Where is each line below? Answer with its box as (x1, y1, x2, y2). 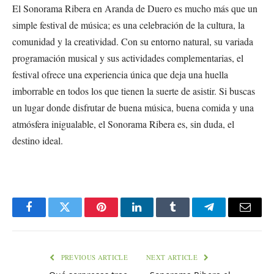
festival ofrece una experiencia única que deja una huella (12, 68, 228, 81)
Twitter (64, 210, 96, 222)
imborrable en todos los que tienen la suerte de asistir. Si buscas (12, 84, 255, 98)
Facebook (28, 210, 71, 222)
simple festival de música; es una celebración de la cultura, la (12, 18, 245, 32)
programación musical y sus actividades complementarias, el (12, 51, 243, 65)
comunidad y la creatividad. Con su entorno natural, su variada (12, 35, 253, 48)
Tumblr (172, 210, 205, 222)
